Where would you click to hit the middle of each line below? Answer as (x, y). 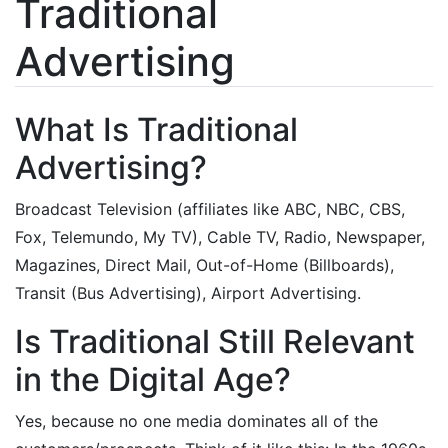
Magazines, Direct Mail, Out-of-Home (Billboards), (204, 265)
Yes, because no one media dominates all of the (196, 421)
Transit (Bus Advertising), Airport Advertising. (188, 293)
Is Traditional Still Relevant (215, 341)
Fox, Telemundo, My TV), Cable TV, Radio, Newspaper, (220, 237)
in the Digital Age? (153, 379)
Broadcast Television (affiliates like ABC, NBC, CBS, (210, 209)
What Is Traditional (156, 129)
